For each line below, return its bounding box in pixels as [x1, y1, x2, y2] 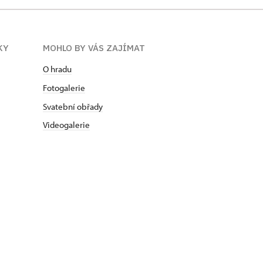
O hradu [43, 63, 72, 75]
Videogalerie [43, 119, 90, 130]
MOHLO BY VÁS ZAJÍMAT [43, 42, 145, 53]
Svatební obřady [43, 101, 103, 112]
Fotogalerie [43, 82, 85, 93]
